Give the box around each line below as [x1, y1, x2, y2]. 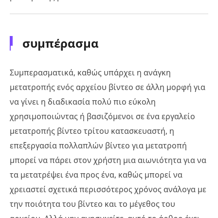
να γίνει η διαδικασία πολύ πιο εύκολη [10, 96, 156, 108]
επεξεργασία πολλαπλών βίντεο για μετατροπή [10, 140, 187, 151]
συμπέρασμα [22, 35, 99, 52]
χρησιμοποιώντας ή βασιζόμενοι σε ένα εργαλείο [10, 111, 195, 122]
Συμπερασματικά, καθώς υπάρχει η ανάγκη [10, 67, 171, 78]
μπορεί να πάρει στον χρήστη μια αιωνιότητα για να [10, 155, 206, 166]
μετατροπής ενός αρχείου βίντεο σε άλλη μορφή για [10, 82, 205, 93]
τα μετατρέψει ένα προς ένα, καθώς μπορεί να [10, 169, 182, 181]
